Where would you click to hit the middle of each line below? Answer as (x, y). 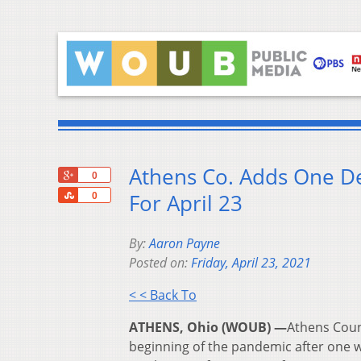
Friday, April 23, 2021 (251, 263)
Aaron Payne (185, 244)
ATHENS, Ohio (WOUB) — (208, 328)
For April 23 (186, 204)
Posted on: (160, 263)
